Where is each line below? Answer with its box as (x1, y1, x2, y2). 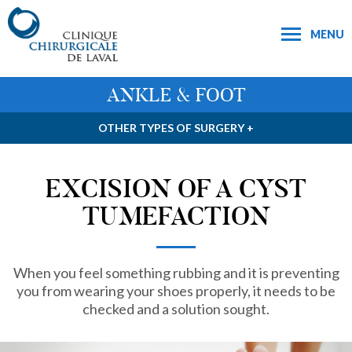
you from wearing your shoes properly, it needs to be (16, 282, 335, 299)
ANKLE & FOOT (106, 83, 246, 107)
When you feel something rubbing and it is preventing (13, 264, 339, 281)
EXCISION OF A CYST (46, 173, 306, 205)
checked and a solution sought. (82, 300, 269, 317)
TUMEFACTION (82, 200, 270, 233)
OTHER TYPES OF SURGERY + (98, 121, 254, 134)
